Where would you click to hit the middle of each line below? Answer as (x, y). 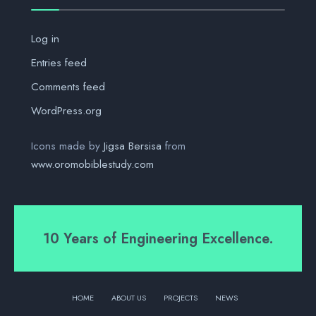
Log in (45, 39)
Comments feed (68, 87)
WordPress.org (66, 111)
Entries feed (59, 63)
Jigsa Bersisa (133, 146)
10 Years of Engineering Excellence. (158, 239)
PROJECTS (180, 298)
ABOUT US (128, 298)
